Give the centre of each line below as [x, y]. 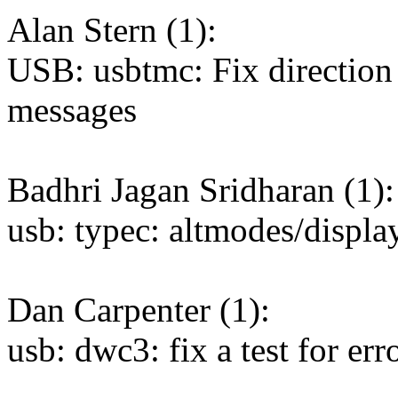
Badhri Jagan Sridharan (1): [201, 190]
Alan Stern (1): [112, 30]
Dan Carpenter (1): [139, 310]
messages [72, 110]
